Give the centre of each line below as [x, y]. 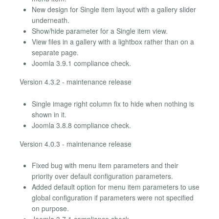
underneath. [51, 20]
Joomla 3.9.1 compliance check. [81, 63]
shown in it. [49, 114]
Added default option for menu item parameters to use [116, 186]
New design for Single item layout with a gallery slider [114, 10]
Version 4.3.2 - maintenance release [76, 82]
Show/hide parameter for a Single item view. [100, 31]
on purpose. [50, 208]
